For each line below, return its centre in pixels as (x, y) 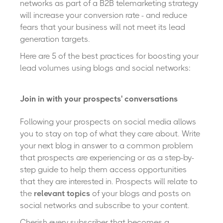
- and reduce (163, 15)
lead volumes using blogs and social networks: (105, 68)
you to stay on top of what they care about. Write (110, 134)
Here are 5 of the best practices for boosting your (109, 56)
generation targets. (55, 39)
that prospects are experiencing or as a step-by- (107, 158)
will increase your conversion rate (80, 15)
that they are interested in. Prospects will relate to (109, 182)
